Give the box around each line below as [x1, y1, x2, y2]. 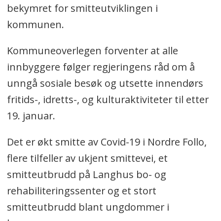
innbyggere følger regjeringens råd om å [6, 60, 195, 74]
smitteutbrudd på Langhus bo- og [6, 168, 166, 182]
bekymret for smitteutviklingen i [6, 1, 158, 15]
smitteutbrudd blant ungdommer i [6, 200, 169, 214]
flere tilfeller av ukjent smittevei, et [6, 151, 168, 165]
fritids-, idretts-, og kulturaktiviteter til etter [6, 93, 209, 107]
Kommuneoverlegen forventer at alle [6, 44, 178, 58]
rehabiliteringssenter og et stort [6, 184, 156, 198]
